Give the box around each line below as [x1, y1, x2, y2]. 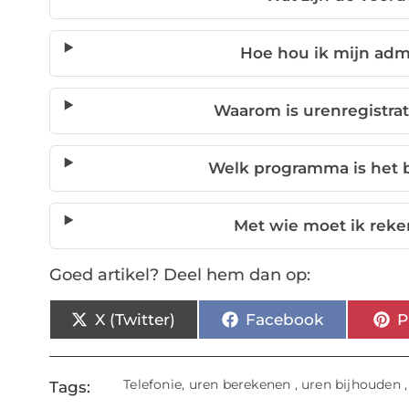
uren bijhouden [300, 376, 401, 393]
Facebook [245, 309, 323, 329]
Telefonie [123, 376, 183, 393]
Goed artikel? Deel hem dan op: [48, 265, 310, 286]
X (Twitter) [95, 309, 176, 329]
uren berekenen [188, 376, 291, 393]
